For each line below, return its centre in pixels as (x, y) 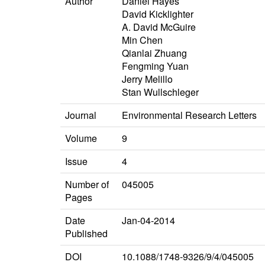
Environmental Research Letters (189, 115)
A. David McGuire (159, 27)
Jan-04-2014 (148, 221)
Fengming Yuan (155, 66)
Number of (87, 185)
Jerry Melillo (147, 79)
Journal (81, 115)
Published (86, 234)
